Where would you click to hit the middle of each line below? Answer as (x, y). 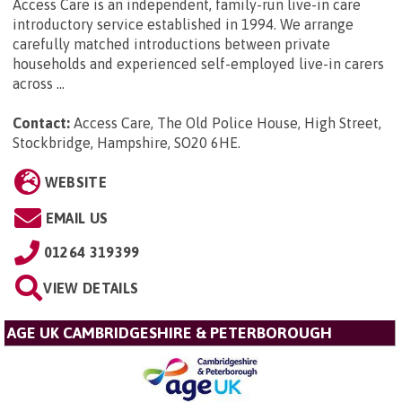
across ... (39, 84)
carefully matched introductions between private (171, 44)
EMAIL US (77, 218)
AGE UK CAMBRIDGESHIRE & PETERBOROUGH (170, 333)
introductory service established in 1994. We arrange (183, 25)
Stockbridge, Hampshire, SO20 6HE (125, 143)
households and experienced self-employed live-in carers (198, 64)
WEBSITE (75, 183)
